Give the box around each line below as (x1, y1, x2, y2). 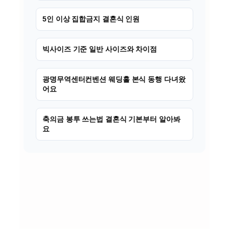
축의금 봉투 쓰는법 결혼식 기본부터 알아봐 (42, 114, 180, 123)
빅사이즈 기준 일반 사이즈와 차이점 (42, 44, 157, 53)
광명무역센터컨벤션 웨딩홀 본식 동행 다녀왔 (42, 75, 186, 83)
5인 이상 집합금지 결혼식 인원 (42, 14, 140, 23)
